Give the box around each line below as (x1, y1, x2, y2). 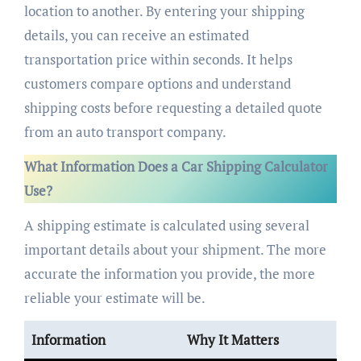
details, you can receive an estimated (23, 25, 249, 44)
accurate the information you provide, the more (23, 263, 315, 283)
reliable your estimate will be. (23, 288, 205, 307)
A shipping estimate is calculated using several (23, 215, 309, 234)
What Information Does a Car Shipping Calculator (23, 156, 328, 176)
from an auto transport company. (23, 122, 226, 141)
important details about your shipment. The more (23, 239, 326, 259)
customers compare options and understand (23, 73, 291, 93)
